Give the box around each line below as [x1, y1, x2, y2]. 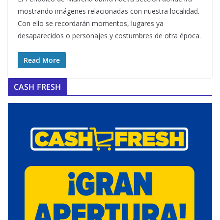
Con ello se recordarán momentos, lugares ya [18, 19, 164, 28]
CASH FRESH [14, 82, 61, 93]
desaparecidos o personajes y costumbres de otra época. [18, 31, 201, 41]
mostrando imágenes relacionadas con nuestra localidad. [18, 6, 199, 16]
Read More [24, 55, 60, 65]
